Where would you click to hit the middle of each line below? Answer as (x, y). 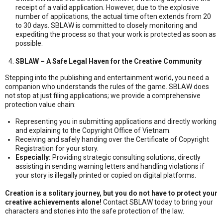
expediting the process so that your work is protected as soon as (116, 34)
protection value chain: (40, 104)
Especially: (33, 157)
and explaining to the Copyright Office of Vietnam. (93, 130)
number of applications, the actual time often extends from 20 (113, 16)
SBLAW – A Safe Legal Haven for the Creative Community (109, 61)
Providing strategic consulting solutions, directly (126, 157)
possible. (29, 43)
